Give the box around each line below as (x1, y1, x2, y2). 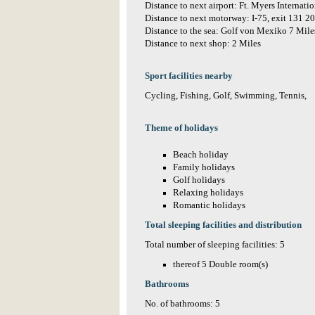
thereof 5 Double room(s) (173, 259, 268, 269)
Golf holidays (173, 175, 225, 185)
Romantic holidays (173, 200, 245, 210)
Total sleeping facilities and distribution (145, 220, 302, 230)
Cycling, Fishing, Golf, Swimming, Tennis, (145, 91, 307, 101)
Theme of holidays (145, 123, 218, 133)
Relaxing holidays (173, 188, 243, 198)
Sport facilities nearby (145, 71, 233, 81)
